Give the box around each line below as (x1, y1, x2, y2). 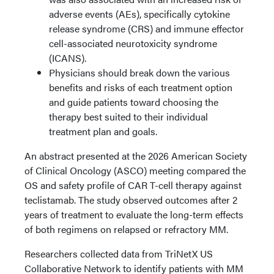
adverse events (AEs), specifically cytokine (49, 7, 230, 21)
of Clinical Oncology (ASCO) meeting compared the (24, 163, 246, 177)
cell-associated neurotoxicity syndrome (49, 36, 217, 50)
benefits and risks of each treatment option (49, 80, 232, 94)
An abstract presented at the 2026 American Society (24, 149, 247, 163)
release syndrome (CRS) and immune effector (49, 21, 244, 35)
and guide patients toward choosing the (49, 95, 218, 109)
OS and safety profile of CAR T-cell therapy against (24, 178, 242, 192)
